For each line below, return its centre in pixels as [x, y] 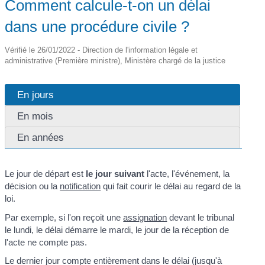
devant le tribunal [201, 217]
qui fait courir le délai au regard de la [171, 186]
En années [41, 137]
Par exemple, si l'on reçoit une [64, 217]
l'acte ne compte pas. [46, 242]
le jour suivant [115, 174]
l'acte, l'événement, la [187, 174]
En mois [35, 116]
